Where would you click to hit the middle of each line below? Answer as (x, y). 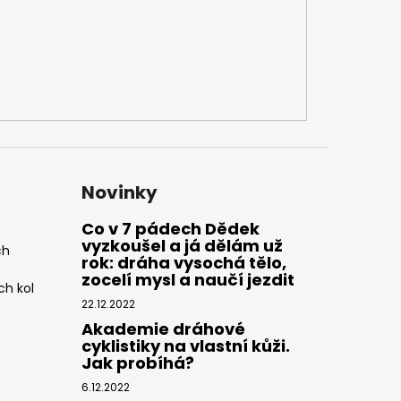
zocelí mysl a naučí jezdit (188, 280)
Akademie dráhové (163, 329)
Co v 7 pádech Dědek (170, 229)
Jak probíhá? (137, 363)
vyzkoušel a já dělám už (182, 246)
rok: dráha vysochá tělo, (183, 263)
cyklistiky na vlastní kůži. (185, 346)
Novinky (119, 193)
